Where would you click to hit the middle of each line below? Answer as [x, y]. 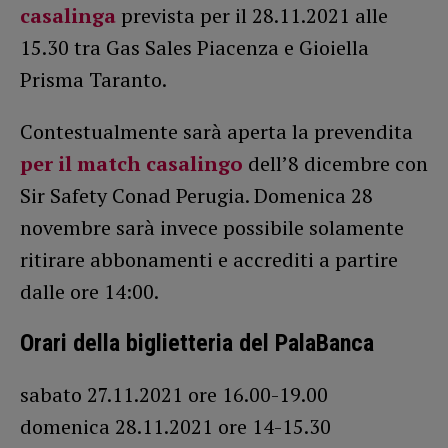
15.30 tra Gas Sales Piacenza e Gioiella [194, 47]
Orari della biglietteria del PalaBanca [197, 342]
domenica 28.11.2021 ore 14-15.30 [175, 426]
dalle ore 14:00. [89, 291]
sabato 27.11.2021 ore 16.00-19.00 [174, 394]
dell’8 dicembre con [335, 163]
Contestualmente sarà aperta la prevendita [216, 131]
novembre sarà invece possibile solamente [212, 227]
